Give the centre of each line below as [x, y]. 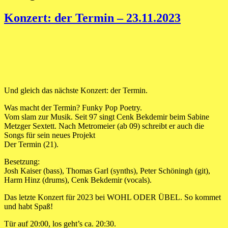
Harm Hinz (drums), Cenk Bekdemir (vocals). [78, 180]
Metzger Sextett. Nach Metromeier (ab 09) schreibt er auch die [104, 126]
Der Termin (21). [31, 144]
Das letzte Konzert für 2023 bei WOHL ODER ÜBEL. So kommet [112, 197]
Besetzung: [22, 161]
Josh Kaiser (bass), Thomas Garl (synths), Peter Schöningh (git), [107, 170]
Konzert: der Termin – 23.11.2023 [92, 18]
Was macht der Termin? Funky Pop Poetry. [73, 107]
